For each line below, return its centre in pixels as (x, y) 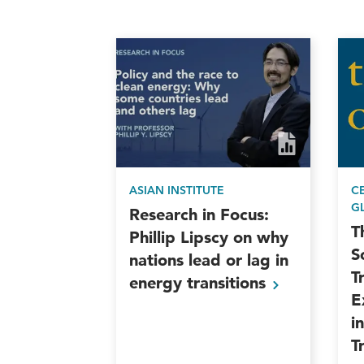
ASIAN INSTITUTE (177, 191)
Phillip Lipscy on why (209, 238)
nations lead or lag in (209, 260)
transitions (229, 283)
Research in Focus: (199, 215)
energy (158, 283)
